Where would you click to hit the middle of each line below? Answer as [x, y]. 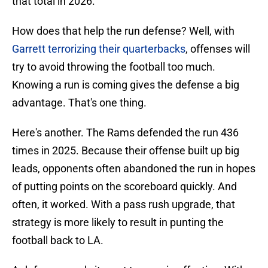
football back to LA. [58, 240]
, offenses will [218, 49]
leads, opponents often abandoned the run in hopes [134, 169]
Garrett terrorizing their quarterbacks [99, 49]
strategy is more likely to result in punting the [118, 223]
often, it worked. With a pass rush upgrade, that [124, 205]
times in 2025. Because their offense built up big [126, 151]
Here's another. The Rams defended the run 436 [125, 133]
